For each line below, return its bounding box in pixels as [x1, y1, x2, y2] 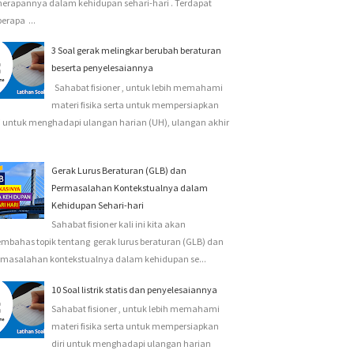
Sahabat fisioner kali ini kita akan [51, 217, 186, 230]
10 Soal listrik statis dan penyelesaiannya [51, 283, 218, 296]
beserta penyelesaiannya [51, 62, 154, 74]
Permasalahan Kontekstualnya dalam [51, 181, 209, 194]
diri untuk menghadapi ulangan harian [51, 337, 212, 350]
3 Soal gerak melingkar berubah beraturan [51, 44, 222, 57]
